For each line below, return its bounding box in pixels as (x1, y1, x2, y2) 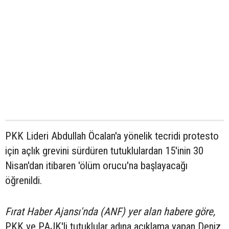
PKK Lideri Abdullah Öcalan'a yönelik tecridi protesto (5, 130, 219, 143)
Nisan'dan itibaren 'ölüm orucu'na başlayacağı (5, 159, 188, 172)
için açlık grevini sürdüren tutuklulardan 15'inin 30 (5, 145, 203, 157)
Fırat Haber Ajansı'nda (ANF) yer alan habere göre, (5, 205, 215, 218)
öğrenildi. (5, 174, 42, 187)
